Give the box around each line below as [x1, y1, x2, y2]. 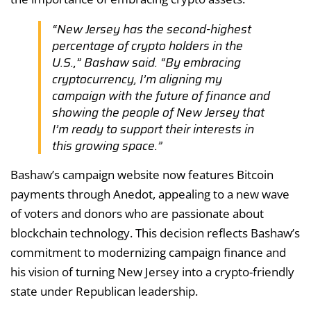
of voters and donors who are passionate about [10, 205, 264, 221]
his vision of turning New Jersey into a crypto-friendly [10, 263, 294, 280]
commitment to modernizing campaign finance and [10, 244, 286, 260]
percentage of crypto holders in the [52, 36, 243, 55]
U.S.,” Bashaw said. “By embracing [52, 53, 241, 72]
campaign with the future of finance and [52, 86, 270, 105]
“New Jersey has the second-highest [52, 19, 251, 38]
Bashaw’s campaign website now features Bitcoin [10, 166, 274, 183]
